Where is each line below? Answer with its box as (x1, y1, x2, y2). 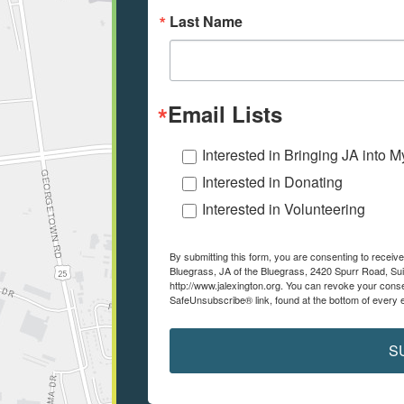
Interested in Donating (202, 170, 343, 192)
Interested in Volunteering (202, 197, 365, 219)
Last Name (170, 10, 243, 32)
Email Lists (168, 97, 282, 129)
